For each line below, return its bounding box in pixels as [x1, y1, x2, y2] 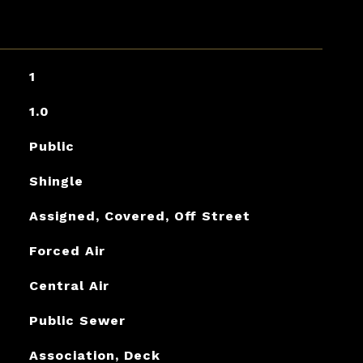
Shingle [28, 173, 83, 189]
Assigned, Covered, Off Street [28, 208, 250, 224]
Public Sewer [28, 313, 126, 328]
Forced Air [28, 243, 105, 258]
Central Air [28, 278, 109, 293]
